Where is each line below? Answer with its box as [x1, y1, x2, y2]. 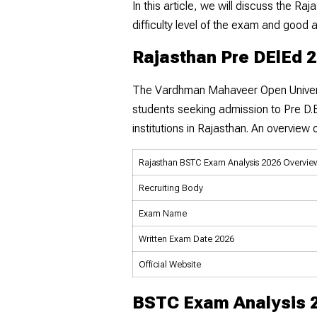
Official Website [139, 258, 201, 270]
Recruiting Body [139, 182, 203, 193]
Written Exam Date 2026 [139, 233, 234, 244]
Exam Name [139, 207, 187, 219]
